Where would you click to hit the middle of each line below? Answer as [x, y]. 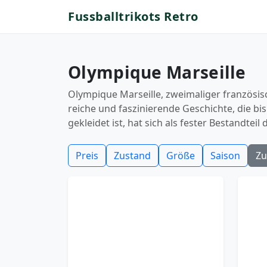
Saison [225, 156]
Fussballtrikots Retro [133, 16]
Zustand [132, 156]
